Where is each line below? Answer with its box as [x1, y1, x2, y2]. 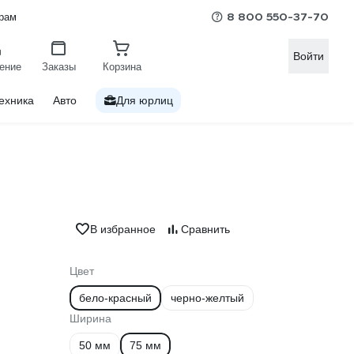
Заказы [41, 60, 76, 73]
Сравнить [181, 223, 230, 235]
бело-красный [79, 292, 152, 304]
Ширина [70, 312, 111, 325]
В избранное [90, 223, 156, 235]
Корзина [102, 60, 141, 73]
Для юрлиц [116, 94, 173, 107]
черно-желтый [171, 292, 244, 304]
